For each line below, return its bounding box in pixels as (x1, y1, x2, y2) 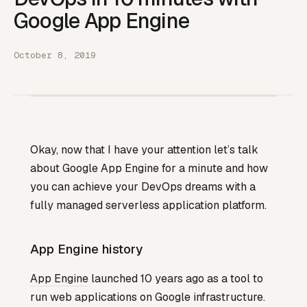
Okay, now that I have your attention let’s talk (30, 143, 258, 158)
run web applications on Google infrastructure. (30, 290, 265, 305)
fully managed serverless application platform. (30, 198, 267, 213)
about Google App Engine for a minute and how (30, 161, 268, 176)
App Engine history (30, 241, 143, 258)
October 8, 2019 (14, 49, 96, 62)
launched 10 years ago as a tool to (88, 271, 263, 286)
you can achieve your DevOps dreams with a (30, 180, 256, 195)
